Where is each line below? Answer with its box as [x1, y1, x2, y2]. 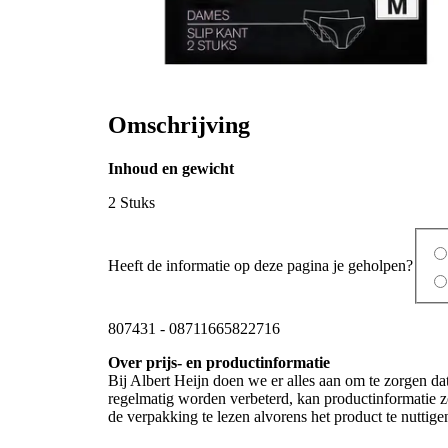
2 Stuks [108, 194, 155, 212]
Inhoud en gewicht [108, 160, 234, 178]
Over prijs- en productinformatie [108, 353, 330, 371]
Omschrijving [108, 111, 250, 138]
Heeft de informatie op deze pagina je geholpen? [108, 256, 413, 274]
